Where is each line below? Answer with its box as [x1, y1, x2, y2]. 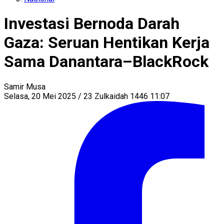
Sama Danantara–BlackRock [4, 52, 208, 71]
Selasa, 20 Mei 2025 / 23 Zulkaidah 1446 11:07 [4, 91, 169, 101]
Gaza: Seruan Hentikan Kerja [4, 33, 209, 52]
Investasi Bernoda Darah [4, 14, 179, 33]
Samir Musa [4, 81, 45, 91]
